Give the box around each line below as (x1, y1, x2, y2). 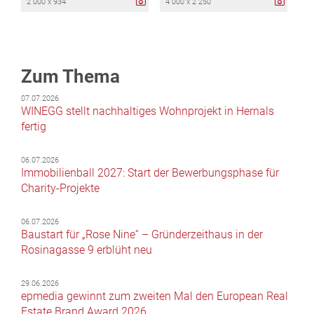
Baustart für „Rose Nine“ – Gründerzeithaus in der (21, 227, 263, 241)
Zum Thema (21, 65, 120, 87)
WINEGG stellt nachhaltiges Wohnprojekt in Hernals (21, 104, 274, 118)
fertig (21, 119, 46, 133)
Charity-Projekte (21, 181, 100, 195)
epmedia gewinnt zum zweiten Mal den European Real (21, 289, 288, 303)
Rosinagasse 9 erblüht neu (21, 243, 152, 257)
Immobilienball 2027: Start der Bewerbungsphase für (21, 165, 279, 179)
